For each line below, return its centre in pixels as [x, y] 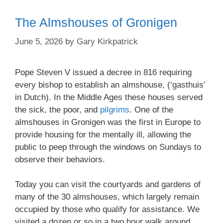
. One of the [151, 110]
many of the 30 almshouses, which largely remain [107, 197]
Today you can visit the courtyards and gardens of [108, 184]
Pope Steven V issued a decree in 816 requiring [103, 72]
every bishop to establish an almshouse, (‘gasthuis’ [110, 85]
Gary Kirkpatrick [107, 41]
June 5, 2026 [39, 41]
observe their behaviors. [60, 159]
